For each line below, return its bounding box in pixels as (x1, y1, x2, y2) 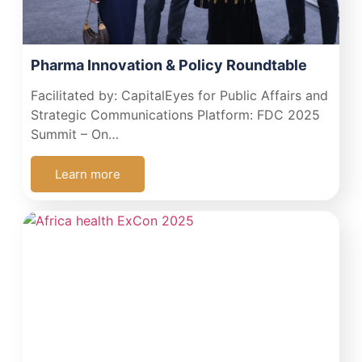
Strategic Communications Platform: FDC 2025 (30, 107, 320, 124)
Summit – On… (30, 126, 119, 143)
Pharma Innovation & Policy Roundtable (30, 57, 307, 74)
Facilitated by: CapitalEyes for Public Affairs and (30, 87, 328, 104)
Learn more (54, 166, 120, 183)
